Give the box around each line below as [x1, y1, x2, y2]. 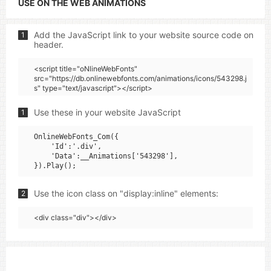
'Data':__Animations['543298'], [34, 152, 178, 160]
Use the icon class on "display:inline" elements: [34, 188, 218, 198]
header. [34, 39, 64, 50]
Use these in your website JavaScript [34, 107, 181, 117]
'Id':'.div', [34, 142, 102, 151]
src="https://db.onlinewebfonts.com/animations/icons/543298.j [34, 74, 247, 83]
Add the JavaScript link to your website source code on [34, 30, 253, 40]
